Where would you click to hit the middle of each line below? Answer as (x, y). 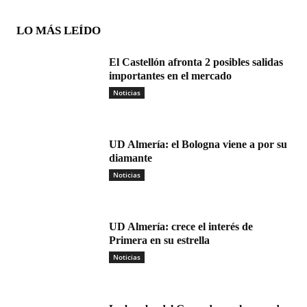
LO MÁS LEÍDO (59, 31)
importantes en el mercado (170, 76)
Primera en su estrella (159, 241)
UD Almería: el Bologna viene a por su (198, 145)
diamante (131, 158)
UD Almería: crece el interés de (181, 227)
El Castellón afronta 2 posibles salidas (196, 62)
